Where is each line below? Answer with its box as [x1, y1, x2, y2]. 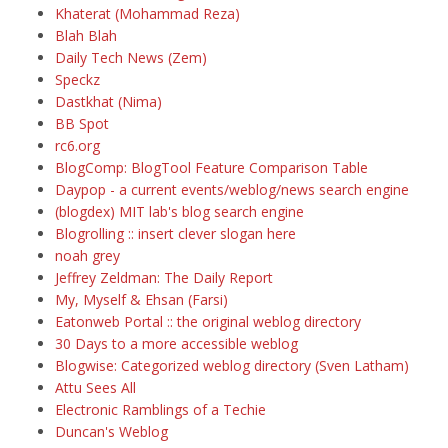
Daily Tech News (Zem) [55, 48, 207, 67]
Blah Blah [55, 26, 117, 45]
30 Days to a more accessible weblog [55, 334, 298, 353]
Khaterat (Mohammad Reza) [55, 4, 240, 23]
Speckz [55, 70, 100, 89]
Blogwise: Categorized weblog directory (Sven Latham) [55, 356, 409, 375]
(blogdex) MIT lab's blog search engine [55, 202, 304, 221]
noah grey [55, 246, 120, 265]
